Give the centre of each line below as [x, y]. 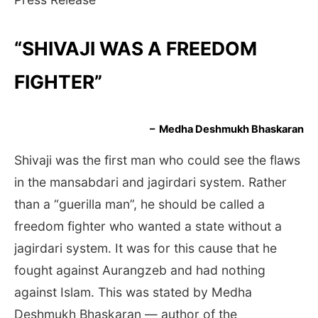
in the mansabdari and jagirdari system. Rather [150, 182]
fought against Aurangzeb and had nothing [140, 270]
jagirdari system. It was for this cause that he [146, 248]
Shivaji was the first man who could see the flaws [157, 160]
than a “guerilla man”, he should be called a [139, 204]
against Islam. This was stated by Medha [133, 292]
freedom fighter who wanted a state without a [148, 226]
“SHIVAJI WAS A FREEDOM [136, 49]
